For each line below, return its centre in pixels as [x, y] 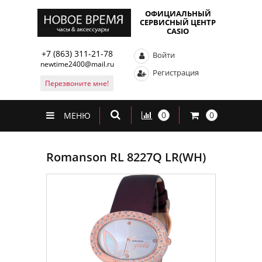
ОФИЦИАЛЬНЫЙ [178, 14]
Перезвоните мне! [77, 83]
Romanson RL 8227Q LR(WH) [126, 157]
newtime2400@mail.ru [77, 64]
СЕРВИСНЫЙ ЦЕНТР [178, 23]
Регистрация [175, 73]
